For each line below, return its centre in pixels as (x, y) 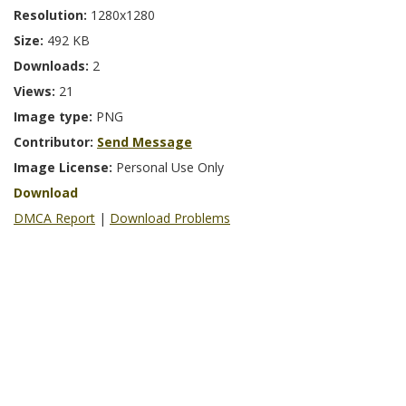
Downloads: (53, 66)
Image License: (65, 168)
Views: (36, 92)
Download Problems (170, 218)
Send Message (145, 142)
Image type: (55, 117)
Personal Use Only (170, 168)
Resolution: (52, 15)
